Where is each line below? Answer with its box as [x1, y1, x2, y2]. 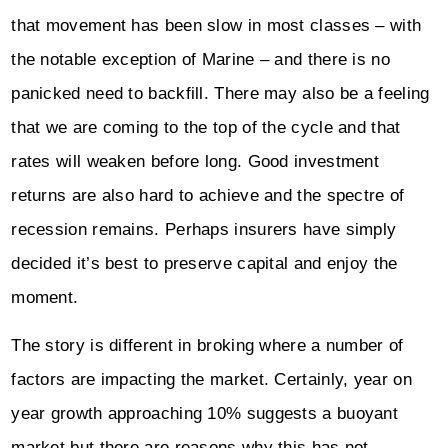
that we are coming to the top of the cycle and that [11, 117, 401, 137]
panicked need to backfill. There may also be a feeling [11, 83, 430, 103]
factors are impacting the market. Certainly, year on [11, 370, 412, 390]
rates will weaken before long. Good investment [11, 151, 380, 171]
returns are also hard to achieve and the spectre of [11, 185, 405, 205]
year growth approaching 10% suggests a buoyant [11, 404, 399, 424]
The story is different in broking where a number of [11, 336, 404, 356]
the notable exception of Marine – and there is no [11, 49, 390, 69]
